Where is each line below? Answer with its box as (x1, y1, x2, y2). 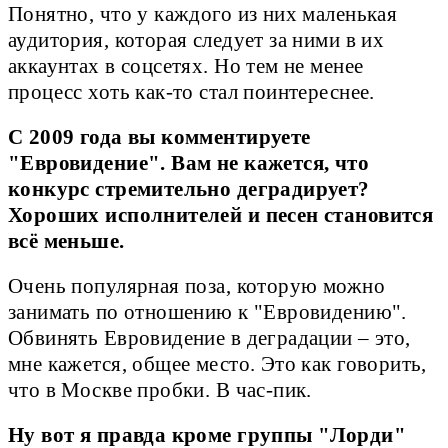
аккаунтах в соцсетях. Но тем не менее (8, 54, 364, 77)
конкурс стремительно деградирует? (8, 178, 370, 201)
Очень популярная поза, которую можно (8, 275, 385, 298)
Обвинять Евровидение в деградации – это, (8, 327, 411, 350)
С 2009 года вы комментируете (8, 126, 311, 149)
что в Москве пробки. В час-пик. (8, 379, 312, 402)
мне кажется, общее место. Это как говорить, (8, 353, 427, 376)
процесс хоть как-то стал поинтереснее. (8, 80, 375, 103)
